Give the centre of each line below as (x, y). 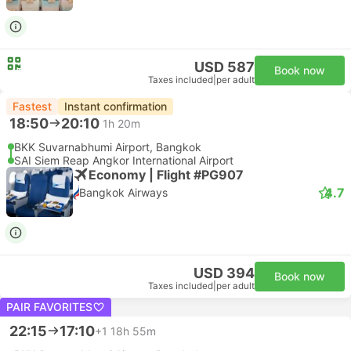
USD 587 (224, 67)
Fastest (32, 106)
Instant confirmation (116, 106)
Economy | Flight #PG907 (166, 174)
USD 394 (224, 273)
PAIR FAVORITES (49, 307)
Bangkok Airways (124, 192)
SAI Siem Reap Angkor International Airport (124, 160)
